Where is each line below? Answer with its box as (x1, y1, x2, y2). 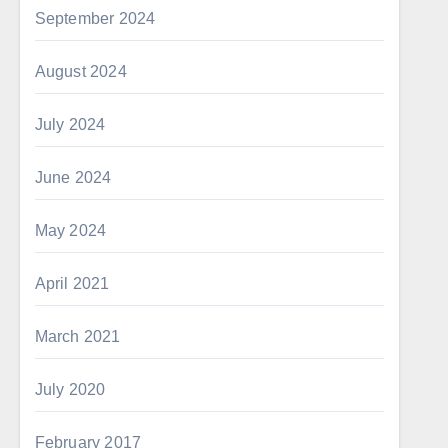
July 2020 (34, 381, 106, 398)
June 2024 (34, 169, 112, 186)
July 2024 (34, 116, 106, 133)
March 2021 (34, 328, 121, 345)
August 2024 (34, 63, 127, 80)
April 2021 (34, 275, 110, 292)
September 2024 (34, 10, 156, 27)
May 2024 (34, 222, 107, 239)
